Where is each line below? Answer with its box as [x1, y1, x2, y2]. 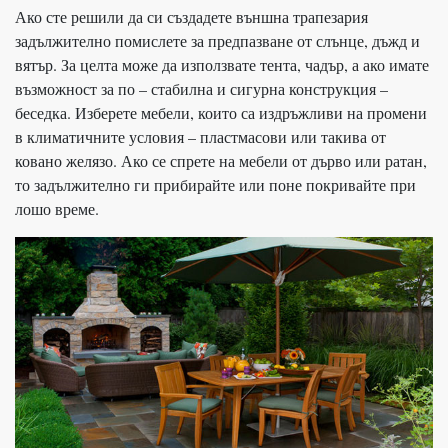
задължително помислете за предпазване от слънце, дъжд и [15, 29, 420, 51]
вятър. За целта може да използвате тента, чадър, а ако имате [15, 53, 429, 75]
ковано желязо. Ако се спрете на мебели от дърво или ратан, [15, 149, 427, 171]
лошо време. [15, 197, 99, 219]
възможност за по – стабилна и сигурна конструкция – [15, 77, 388, 99]
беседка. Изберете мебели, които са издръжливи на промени [15, 101, 427, 123]
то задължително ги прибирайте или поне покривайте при [15, 173, 416, 195]
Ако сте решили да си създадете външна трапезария [15, 5, 368, 27]
